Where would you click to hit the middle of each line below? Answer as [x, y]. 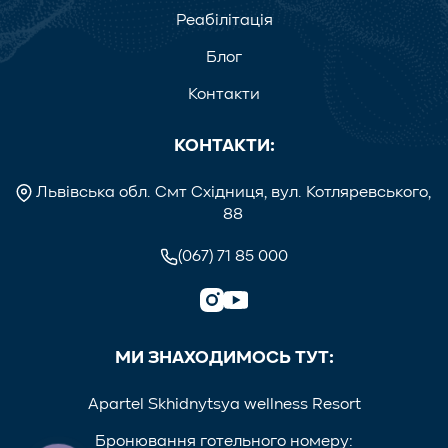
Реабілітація [224, 21]
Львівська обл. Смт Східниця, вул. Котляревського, [233, 193]
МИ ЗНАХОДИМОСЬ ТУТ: [224, 358]
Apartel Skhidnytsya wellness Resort [224, 405]
